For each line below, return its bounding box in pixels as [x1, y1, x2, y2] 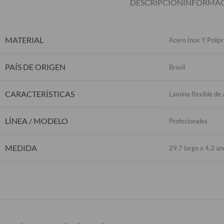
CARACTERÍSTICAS [5, 88, 74, 98]
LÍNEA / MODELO [5, 115, 68, 125]
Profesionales [169, 116, 207, 125]
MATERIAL [5, 34, 43, 44]
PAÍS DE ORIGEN [5, 61, 65, 71]
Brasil [169, 62, 185, 71]
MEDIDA [5, 142, 37, 152]
